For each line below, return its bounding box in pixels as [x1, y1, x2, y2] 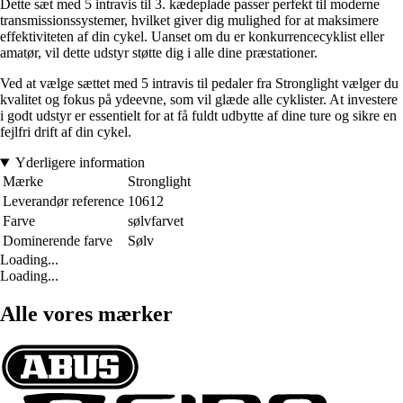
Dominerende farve [3, 233, 112, 249]
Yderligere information [14, 155, 145, 171]
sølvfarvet [128, 213, 184, 229]
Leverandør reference [3, 193, 124, 210]
